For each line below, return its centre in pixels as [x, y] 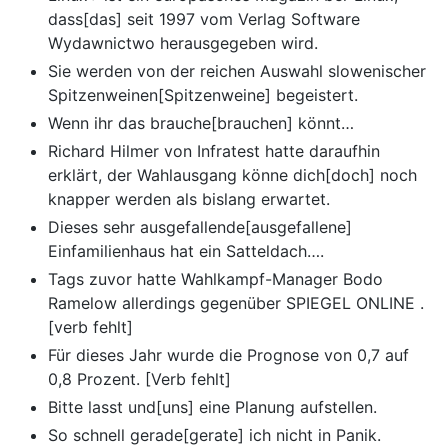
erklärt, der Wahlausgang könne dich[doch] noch [232, 175]
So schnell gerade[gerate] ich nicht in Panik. [214, 435]
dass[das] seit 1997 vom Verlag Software [204, 19]
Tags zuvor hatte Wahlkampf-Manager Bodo [215, 279]
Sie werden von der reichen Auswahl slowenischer [237, 71]
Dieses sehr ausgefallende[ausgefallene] [200, 227]
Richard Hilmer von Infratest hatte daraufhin [214, 151]
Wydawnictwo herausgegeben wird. [183, 43]
